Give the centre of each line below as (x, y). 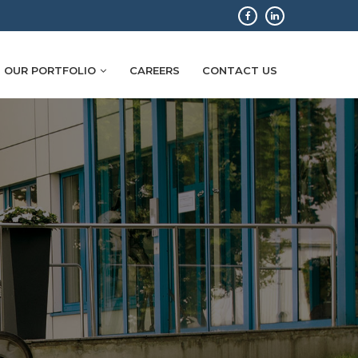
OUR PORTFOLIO (50, 70)
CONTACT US (240, 70)
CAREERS (155, 70)
